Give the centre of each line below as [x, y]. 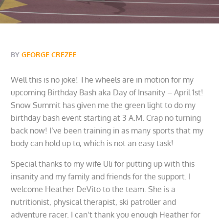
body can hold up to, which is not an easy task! [92, 143]
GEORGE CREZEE [49, 55]
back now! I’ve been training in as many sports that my [107, 131]
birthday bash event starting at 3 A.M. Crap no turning [106, 118]
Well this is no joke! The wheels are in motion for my [102, 80]
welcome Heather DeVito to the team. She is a [93, 189]
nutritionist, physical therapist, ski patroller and [94, 202]
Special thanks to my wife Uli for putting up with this [103, 164]
